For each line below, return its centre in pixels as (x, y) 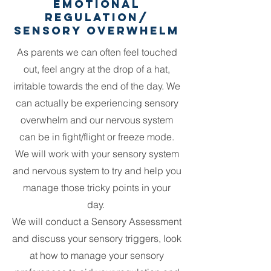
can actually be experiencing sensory (97, 103)
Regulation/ (97, 17)
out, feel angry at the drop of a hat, (97, 69)
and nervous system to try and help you (97, 170)
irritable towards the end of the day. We (97, 86)
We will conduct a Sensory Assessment (97, 221)
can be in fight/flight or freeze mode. (97, 136)
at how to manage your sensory (97, 255)
